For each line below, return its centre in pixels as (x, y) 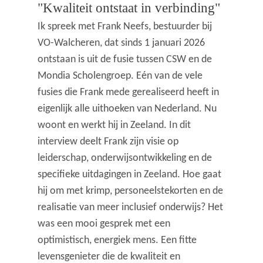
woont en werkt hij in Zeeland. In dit (114, 126)
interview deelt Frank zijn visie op (108, 142)
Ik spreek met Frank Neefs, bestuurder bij (125, 27)
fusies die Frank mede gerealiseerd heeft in (129, 93)
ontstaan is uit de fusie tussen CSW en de (125, 60)
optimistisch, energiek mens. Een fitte (117, 241)
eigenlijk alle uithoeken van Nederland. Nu (127, 109)
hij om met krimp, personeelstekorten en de (131, 191)
